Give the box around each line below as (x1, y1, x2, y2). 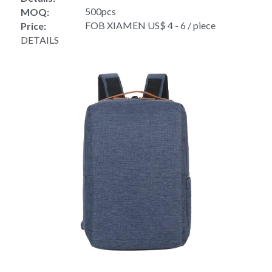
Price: (21, 20, 46, 32)
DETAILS (21, 34, 59, 46)
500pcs (85, 5, 116, 17)
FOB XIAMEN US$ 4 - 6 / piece (85, 19, 216, 31)
